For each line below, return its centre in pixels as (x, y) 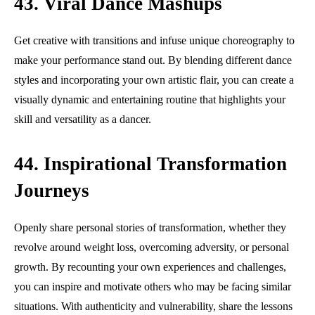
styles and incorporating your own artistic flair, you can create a (154, 79)
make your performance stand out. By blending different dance (153, 60)
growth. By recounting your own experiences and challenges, (150, 266)
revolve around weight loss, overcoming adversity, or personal (152, 247)
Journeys (52, 190)
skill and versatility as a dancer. (83, 119)
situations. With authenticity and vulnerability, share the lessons (153, 306)
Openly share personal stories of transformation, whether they (150, 227)
